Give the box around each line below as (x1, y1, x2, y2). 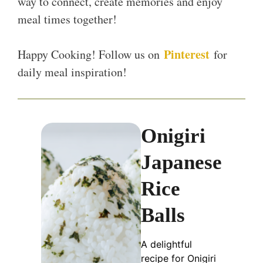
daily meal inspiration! (18, 64, 127, 80)
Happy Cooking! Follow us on (18, 46, 164, 63)
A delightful (141, 238, 192, 251)
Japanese (141, 151, 222, 174)
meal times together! (18, 11, 117, 28)
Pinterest (164, 46, 210, 63)
